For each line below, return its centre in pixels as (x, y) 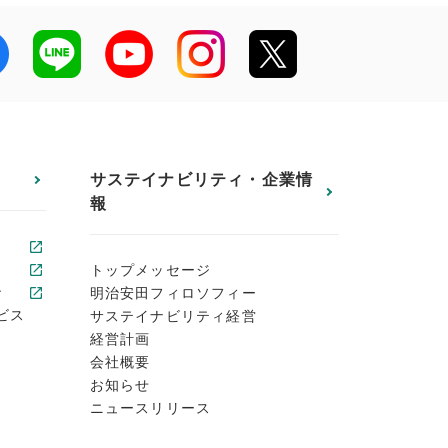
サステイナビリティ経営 (173, 316)
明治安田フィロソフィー (173, 293)
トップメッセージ (150, 270)
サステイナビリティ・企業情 (201, 179)
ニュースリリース (150, 408)
